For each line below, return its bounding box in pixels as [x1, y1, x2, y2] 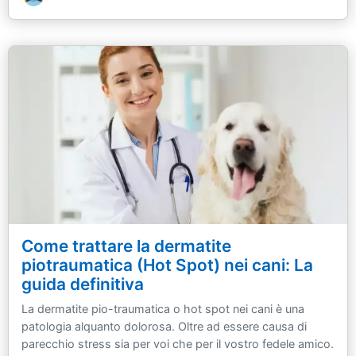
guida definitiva [21, 273, 144, 294]
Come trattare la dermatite [21, 235, 231, 256]
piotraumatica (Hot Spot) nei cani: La [21, 254, 313, 275]
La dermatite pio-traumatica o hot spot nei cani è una [21, 301, 304, 315]
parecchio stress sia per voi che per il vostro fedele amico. [21, 336, 334, 350]
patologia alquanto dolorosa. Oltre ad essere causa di [21, 319, 307, 333]
